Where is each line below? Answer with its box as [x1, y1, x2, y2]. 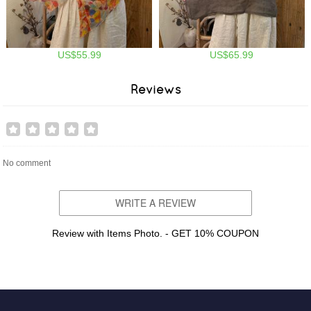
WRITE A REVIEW [115, 196, 196, 210]
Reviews [130, 82, 181, 97]
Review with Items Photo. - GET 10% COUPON [52, 228, 259, 239]
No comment [3, 158, 51, 169]
